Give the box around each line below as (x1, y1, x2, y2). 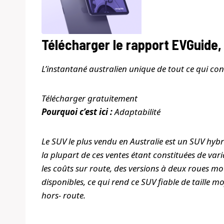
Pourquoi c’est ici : (41, 106, 112, 118)
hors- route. (41, 189, 85, 201)
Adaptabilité (112, 106, 160, 118)
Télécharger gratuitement (41, 92, 137, 104)
